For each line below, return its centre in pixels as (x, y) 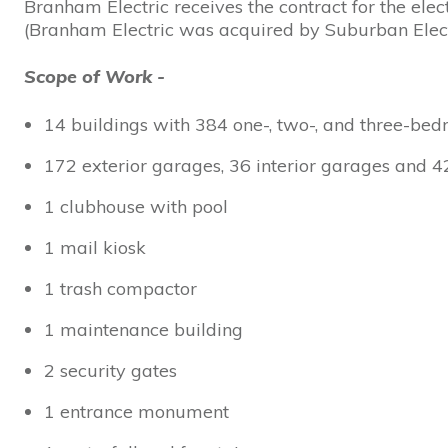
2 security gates (110, 370)
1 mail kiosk (95, 247)
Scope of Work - (94, 76)
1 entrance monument (136, 411)
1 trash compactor (120, 288)
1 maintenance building (143, 329)
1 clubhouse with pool (136, 206)
